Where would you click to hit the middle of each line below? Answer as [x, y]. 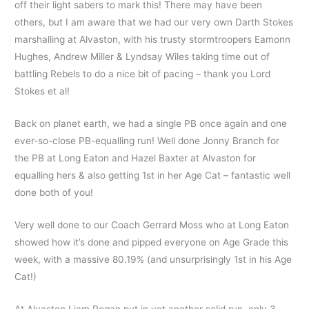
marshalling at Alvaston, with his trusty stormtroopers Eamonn [153, 39]
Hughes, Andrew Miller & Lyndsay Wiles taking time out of [142, 56]
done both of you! [54, 192]
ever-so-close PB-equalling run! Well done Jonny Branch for [147, 140]
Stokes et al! [42, 91]
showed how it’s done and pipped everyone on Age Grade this [152, 242]
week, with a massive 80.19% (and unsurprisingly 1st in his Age [153, 259]
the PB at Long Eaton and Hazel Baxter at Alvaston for [136, 158]
